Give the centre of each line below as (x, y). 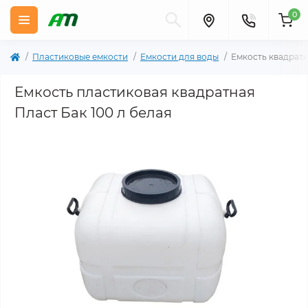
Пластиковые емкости (80, 57)
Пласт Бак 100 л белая (93, 113)
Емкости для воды (179, 57)
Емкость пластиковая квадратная (135, 92)
